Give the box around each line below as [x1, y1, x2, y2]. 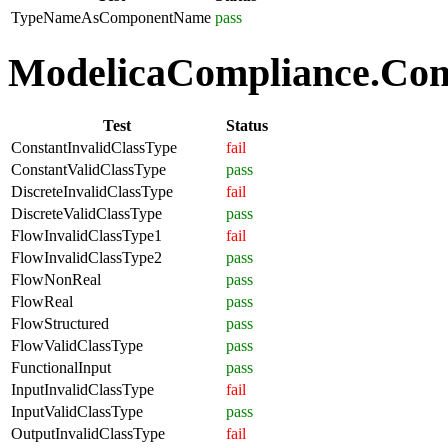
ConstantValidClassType [11, 161, 166, 179]
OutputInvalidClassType [11, 425, 165, 443]
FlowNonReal [11, 271, 101, 289]
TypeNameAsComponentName [11, 8, 211, 26]
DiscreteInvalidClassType [11, 183, 173, 201]
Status [226, 117, 268, 135]
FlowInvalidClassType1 [11, 227, 162, 245]
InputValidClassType [11, 403, 143, 421]
